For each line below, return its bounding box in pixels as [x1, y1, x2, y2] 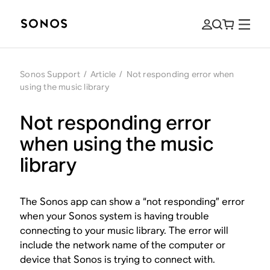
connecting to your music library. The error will [20, 224, 229, 237]
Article [90, 69, 116, 80]
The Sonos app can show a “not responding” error [20, 195, 245, 208]
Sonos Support [20, 69, 80, 80]
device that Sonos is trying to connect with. [20, 253, 216, 266]
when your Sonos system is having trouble [20, 210, 210, 222]
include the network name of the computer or [20, 239, 226, 251]
